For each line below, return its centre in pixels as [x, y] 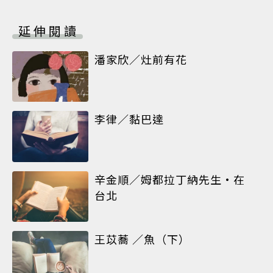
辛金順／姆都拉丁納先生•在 [170, 179]
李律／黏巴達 [129, 119]
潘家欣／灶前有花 [141, 59]
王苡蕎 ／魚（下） [142, 239]
